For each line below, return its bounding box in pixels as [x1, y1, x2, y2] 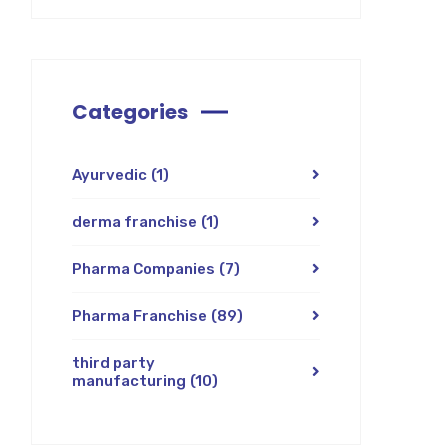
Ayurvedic [72, 166, 147, 185]
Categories [72, 98, 188, 127]
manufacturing [72, 372, 186, 391]
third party [72, 354, 155, 373]
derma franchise [72, 213, 197, 232]
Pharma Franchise [72, 307, 207, 326]
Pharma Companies [72, 260, 215, 279]
